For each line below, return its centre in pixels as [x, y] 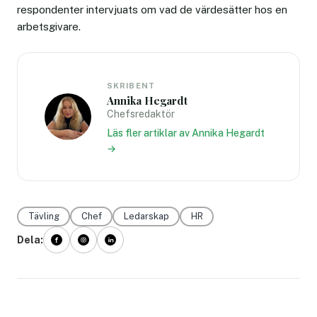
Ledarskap [146, 217]
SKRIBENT [131, 85]
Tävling [44, 217]
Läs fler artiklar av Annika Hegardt [186, 133]
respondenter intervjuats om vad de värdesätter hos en [152, 9]
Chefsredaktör [141, 114]
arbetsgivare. [49, 26]
